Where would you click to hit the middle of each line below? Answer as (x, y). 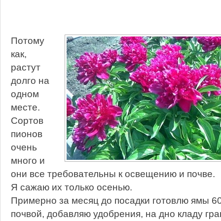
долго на (30, 80)
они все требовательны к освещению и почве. (113, 174)
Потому (27, 40)
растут (25, 67)
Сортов (27, 120)
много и (28, 160)
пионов (26, 134)
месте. (25, 107)
